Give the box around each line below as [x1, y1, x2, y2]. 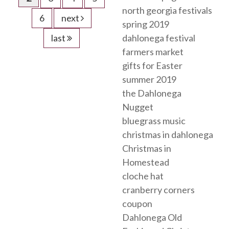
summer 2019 [122, 74, 176, 85]
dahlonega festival [122, 32, 195, 44]
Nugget [122, 101, 153, 113]
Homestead [122, 156, 169, 168]
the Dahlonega [122, 87, 181, 99]
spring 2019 [122, 18, 169, 30]
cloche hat [122, 170, 164, 182]
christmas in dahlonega [122, 129, 213, 141]
